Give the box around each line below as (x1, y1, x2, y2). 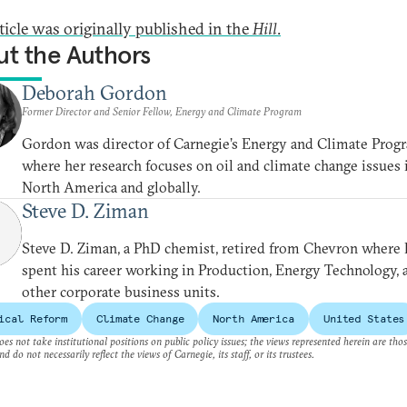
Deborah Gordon (22, 80, 167, 105)
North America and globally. (22, 178, 201, 196)
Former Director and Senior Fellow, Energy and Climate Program (22, 104, 302, 118)
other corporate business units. (22, 283, 220, 301)
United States (323, 312, 405, 325)
